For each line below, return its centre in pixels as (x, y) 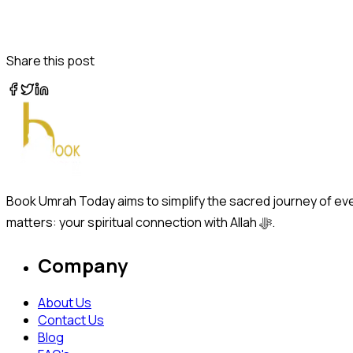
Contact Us (71, 320)
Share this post (50, 60)
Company (83, 265)
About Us (65, 302)
